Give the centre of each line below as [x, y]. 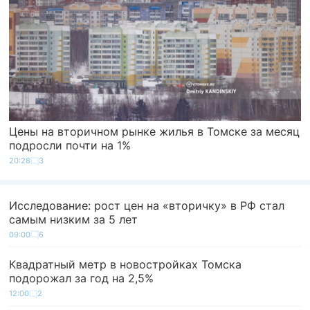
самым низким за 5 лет [74, 219]
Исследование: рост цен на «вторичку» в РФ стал [147, 205]
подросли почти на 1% [70, 146]
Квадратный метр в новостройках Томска [126, 265]
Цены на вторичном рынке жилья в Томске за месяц [155, 132]
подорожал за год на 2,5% [82, 279]
